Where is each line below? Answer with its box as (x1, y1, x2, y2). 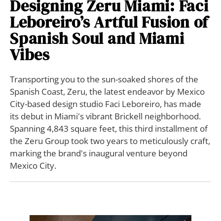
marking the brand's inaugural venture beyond (10, 147, 187, 159)
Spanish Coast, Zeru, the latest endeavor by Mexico (10, 85, 205, 97)
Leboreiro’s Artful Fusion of (10, 11, 208, 33)
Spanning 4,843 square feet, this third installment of (10, 122, 208, 134)
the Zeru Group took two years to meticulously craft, (10, 135, 210, 147)
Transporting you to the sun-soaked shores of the (10, 73, 198, 85)
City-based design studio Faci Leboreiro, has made (10, 98, 201, 110)
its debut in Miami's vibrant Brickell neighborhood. (10, 110, 201, 122)
